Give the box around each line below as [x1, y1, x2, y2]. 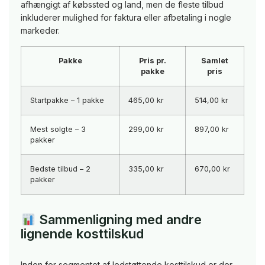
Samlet [201, 56, 228, 66]
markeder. [21, 25, 60, 36]
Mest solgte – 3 [30, 125, 86, 134]
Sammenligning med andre [35, 212, 202, 228]
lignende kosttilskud [21, 226, 144, 242]
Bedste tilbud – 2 [30, 164, 91, 174]
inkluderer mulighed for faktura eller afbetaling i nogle [21, 12, 231, 23]
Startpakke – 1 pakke [30, 96, 104, 105]
